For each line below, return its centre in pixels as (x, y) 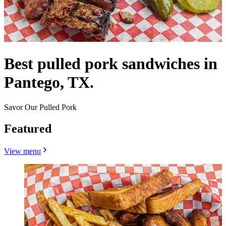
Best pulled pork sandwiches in (111, 64)
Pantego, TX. (49, 82)
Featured (28, 128)
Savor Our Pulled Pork (40, 107)
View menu (22, 151)
